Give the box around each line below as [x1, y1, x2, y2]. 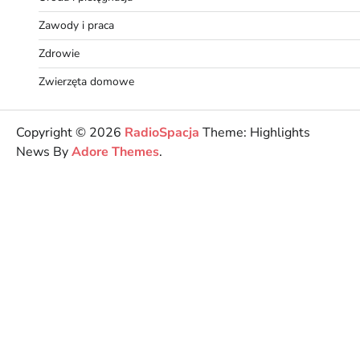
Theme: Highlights [199, 123, 310, 141]
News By [16, 142, 72, 161]
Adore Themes [72, 142, 159, 161]
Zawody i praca [39, 17, 114, 33]
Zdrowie [39, 45, 80, 61]
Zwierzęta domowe [39, 73, 134, 89]
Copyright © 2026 [16, 123, 125, 141]
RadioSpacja [125, 123, 199, 141]
